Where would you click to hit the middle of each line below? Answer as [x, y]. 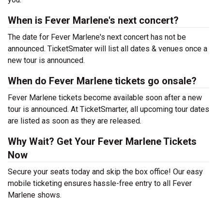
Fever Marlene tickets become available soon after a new [105, 98]
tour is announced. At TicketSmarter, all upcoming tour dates [108, 109]
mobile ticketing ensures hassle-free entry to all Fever [100, 183]
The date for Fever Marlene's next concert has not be [97, 37]
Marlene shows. [35, 195]
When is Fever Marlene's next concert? [93, 20]
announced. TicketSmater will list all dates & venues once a [108, 49]
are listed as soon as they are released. [75, 121]
